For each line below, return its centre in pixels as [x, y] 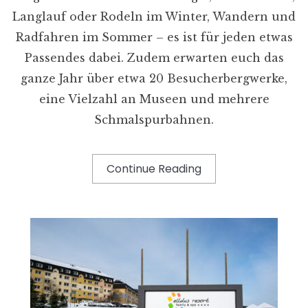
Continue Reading [154, 168]
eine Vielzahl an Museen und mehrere [154, 99]
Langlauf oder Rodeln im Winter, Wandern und [154, 16]
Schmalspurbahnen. [154, 119]
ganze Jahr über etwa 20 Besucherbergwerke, [154, 78]
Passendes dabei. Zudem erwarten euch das [154, 57]
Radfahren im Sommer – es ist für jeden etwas [154, 37]
